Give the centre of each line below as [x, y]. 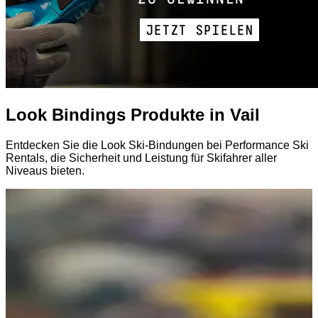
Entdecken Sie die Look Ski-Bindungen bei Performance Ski [157, 146]
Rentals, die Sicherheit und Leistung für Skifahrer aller [141, 158]
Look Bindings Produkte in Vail [133, 115]
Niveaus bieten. [45, 171]
